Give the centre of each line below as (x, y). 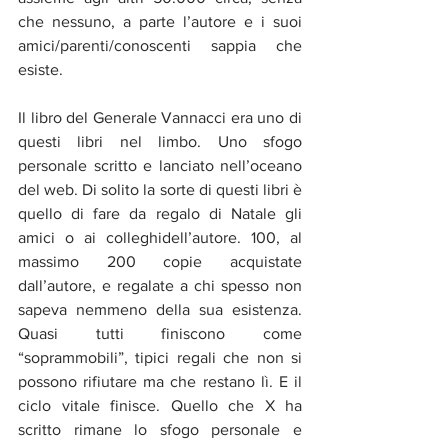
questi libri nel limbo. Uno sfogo (160, 141)
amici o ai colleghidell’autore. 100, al (160, 237)
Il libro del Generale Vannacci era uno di (160, 117)
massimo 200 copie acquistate (160, 261)
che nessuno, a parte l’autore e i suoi (160, 21)
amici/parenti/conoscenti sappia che (160, 45)
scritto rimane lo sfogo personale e (160, 429)
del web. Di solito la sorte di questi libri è (160, 189)
